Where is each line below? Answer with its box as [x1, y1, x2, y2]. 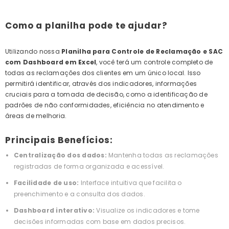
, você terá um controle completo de [96, 58, 213, 67]
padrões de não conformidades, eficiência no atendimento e [5, 101, 204, 110]
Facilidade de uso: [14, 178, 81, 188]
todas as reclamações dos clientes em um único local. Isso [5, 68, 201, 78]
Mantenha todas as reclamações [106, 151, 218, 160]
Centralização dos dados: [14, 151, 107, 160]
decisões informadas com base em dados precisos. [14, 217, 186, 226]
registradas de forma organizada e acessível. [14, 162, 165, 171]
